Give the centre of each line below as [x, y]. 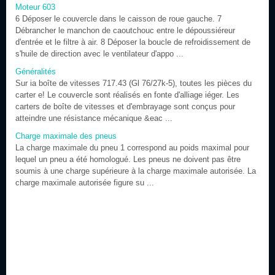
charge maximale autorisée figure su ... [85, 183]
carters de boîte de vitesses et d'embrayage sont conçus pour [125, 107]
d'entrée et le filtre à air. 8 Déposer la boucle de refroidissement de [133, 42]
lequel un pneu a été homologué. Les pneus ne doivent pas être [128, 159]
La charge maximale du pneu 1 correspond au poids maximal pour [132, 148]
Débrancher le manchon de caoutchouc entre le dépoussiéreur [125, 30]
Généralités [36, 72]
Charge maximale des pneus [66, 136]
